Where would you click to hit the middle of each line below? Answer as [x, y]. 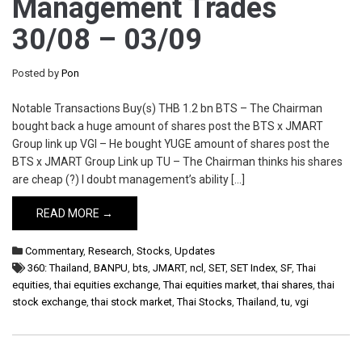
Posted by [37, 73]
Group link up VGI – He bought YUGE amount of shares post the [171, 144]
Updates [195, 251]
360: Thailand [58, 268]
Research [110, 251]
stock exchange [49, 302]
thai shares [287, 285]
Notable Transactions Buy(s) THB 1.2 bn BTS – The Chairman [167, 108]
